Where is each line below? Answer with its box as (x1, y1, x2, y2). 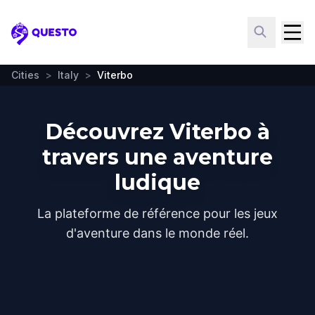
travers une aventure (42, 144, 273, 170)
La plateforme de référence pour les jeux (37, 206, 278, 221)
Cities (11, 69, 39, 81)
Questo (11, 33, 53, 49)
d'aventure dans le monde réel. (66, 226, 249, 240)
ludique (115, 169, 200, 195)
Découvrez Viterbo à (45, 119, 270, 145)
